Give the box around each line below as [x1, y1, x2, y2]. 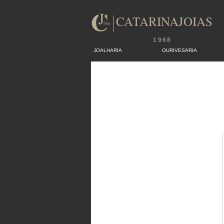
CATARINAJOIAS [116, 13, 212, 29]
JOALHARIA [93, 47, 122, 53]
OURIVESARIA [162, 47, 197, 53]
